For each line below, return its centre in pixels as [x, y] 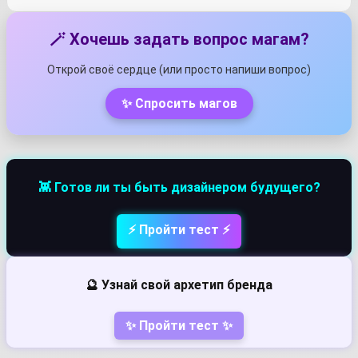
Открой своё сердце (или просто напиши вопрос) [179, 70]
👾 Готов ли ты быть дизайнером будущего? [179, 188]
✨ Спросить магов [179, 104]
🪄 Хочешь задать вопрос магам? [179, 40]
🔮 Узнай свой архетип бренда [179, 285]
